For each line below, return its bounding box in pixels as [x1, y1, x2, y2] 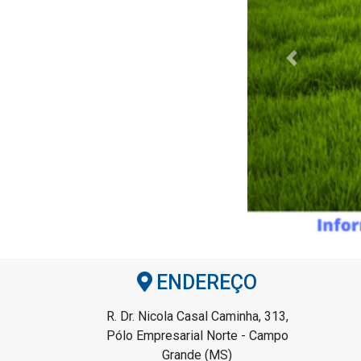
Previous [290, 58, 342, 74]
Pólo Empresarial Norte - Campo [106, 328, 288, 344]
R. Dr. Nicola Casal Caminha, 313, [106, 309, 288, 325]
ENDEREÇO [156, 271, 257, 295]
